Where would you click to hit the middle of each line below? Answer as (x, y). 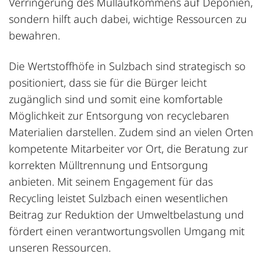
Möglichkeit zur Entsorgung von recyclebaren (119, 115)
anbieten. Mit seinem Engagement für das (111, 181)
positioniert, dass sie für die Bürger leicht (108, 82)
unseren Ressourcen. (60, 247)
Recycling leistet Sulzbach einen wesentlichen (118, 198)
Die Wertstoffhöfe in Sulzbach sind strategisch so (127, 66)
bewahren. (34, 35)
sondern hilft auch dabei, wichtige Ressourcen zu (128, 19)
